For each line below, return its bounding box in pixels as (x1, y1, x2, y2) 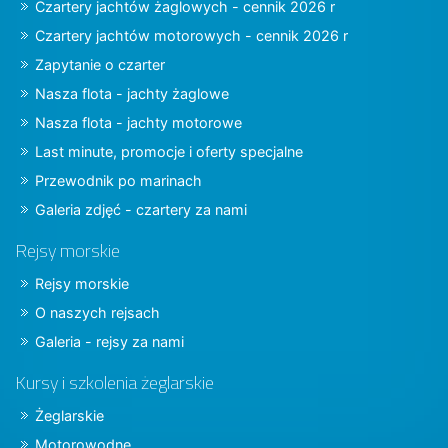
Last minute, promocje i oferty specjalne (35, 142, 303, 160)
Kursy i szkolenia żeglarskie (15, 368, 214, 396)
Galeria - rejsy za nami (35, 332, 184, 350)
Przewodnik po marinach (35, 171, 202, 189)
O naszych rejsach (35, 303, 160, 321)
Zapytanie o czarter (35, 55, 165, 73)
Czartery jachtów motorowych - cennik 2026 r (35, 26, 348, 44)
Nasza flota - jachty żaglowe (35, 84, 229, 102)
